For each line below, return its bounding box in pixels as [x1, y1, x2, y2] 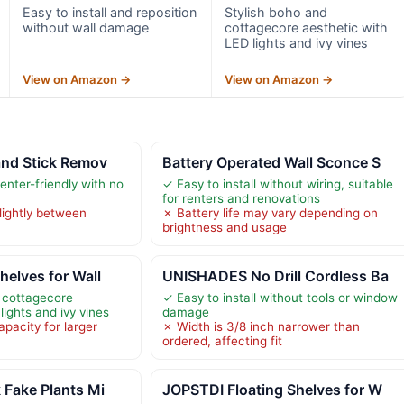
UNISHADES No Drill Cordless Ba [161, 267, 389, 286]
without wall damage [22, 20, 149, 36]
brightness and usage [161, 220, 287, 235]
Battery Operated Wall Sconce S [161, 153, 381, 172]
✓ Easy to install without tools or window [161, 290, 398, 306]
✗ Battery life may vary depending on [161, 206, 378, 221]
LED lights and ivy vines [225, 35, 369, 51]
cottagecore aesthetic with [225, 20, 389, 36]
